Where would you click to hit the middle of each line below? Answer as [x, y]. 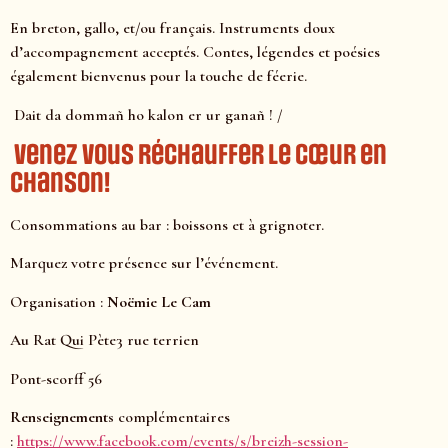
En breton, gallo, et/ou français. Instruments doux [172, 28]
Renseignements [62, 416]
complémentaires [172, 416]
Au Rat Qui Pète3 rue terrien [104, 340]
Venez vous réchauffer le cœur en [198, 154]
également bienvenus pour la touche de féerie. [158, 76]
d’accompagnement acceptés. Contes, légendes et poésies [195, 52]
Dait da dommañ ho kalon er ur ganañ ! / [148, 114]
